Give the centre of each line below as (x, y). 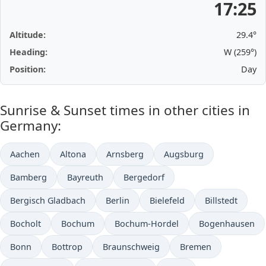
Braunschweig (131, 247)
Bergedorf (144, 177)
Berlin (118, 200)
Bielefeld (167, 200)
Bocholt (26, 224)
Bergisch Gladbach (48, 200)
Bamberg (28, 177)
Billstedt (221, 200)
